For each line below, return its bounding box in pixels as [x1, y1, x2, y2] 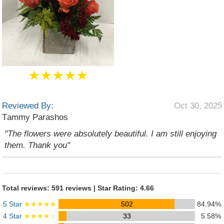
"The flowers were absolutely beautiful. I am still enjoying [4, 129, 216, 138]
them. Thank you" [4, 140, 70, 150]
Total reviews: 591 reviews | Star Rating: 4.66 [2, 184, 154, 192]
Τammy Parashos [2, 112, 68, 122]
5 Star [3, 200, 24, 208]
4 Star [3, 212, 24, 220]
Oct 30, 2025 [174, 101, 222, 110]
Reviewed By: [2, 101, 53, 110]
